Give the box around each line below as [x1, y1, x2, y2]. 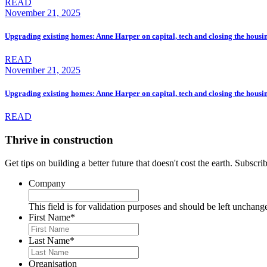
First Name [29, 212, 70, 222]
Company [29, 178, 66, 188]
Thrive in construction [5, 133, 113, 147]
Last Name [29, 235, 70, 246]
